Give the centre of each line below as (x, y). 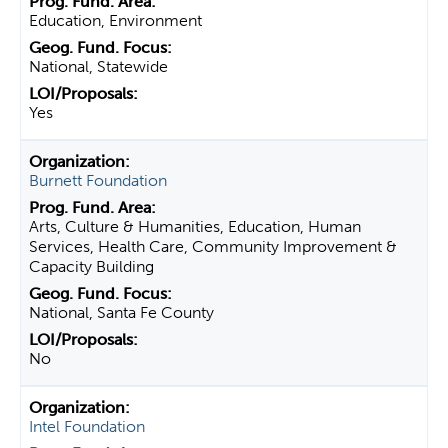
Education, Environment (115, 20)
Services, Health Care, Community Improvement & (213, 246)
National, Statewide (98, 66)
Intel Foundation (87, 426)
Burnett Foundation (98, 180)
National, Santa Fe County (121, 312)
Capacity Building (91, 266)
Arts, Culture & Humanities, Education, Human (195, 226)
